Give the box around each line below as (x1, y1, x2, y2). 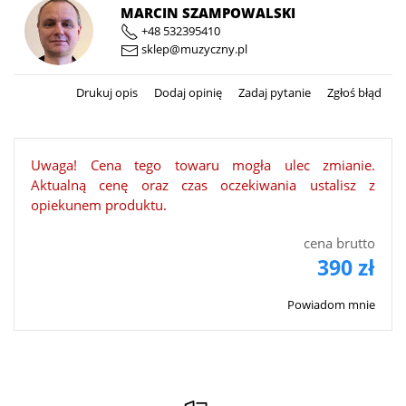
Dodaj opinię (151, 84, 222, 101)
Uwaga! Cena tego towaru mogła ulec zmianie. (31, 156, 375, 175)
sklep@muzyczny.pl (139, 41, 247, 58)
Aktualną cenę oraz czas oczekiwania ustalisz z (31, 176, 375, 195)
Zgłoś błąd (324, 84, 382, 101)
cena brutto (304, 234, 375, 253)
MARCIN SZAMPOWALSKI (121, 3, 295, 22)
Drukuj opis (76, 84, 138, 101)
